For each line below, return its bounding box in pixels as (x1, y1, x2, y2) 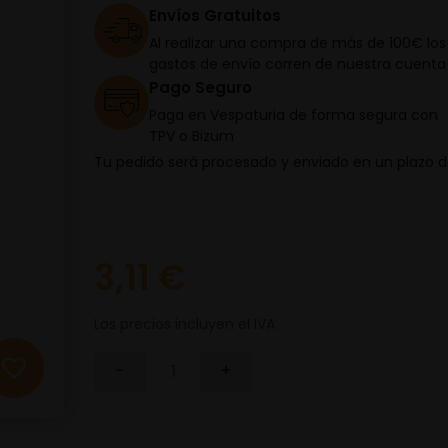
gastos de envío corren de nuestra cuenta (149, 54, 446, 74)
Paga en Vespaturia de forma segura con (149, 105, 438, 125)
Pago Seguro (149, 77, 252, 98)
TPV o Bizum (149, 126, 234, 146)
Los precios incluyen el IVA (94, 314, 275, 334)
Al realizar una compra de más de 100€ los (149, 33, 446, 53)
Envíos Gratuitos (149, 5, 281, 26)
